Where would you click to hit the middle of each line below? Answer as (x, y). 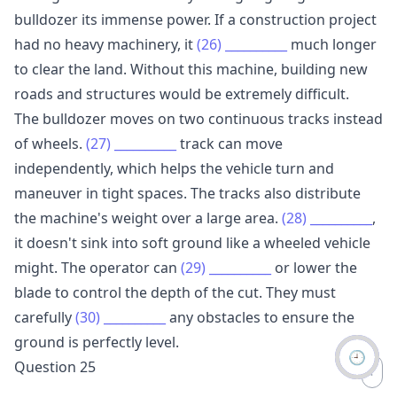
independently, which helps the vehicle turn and (174, 168)
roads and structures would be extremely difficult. (182, 93)
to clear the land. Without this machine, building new (191, 69)
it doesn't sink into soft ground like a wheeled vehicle (192, 242)
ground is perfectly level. (97, 342)
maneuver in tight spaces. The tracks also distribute (187, 193)
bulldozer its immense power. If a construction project (195, 19)
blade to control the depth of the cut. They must (175, 292)
